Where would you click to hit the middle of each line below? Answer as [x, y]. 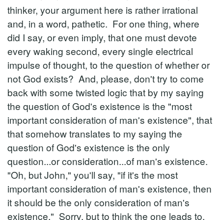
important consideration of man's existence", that [110, 120]
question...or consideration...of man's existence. [108, 161]
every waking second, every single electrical [100, 51]
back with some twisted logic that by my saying [106, 92]
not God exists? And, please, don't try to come [106, 78]
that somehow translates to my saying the [95, 133]
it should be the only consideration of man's [98, 202]
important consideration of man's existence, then [110, 188]
